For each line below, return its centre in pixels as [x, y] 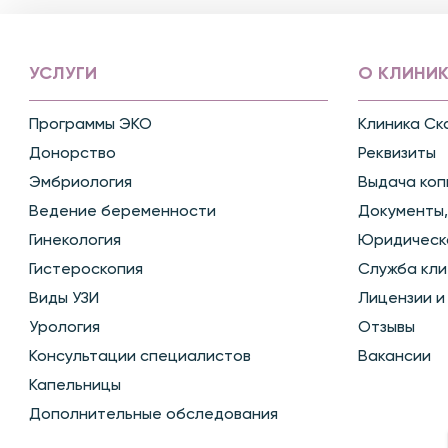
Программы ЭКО [90, 124]
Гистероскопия [86, 269]
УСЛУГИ [63, 73]
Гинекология [75, 240]
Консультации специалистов [140, 356]
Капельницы [75, 385]
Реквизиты [397, 153]
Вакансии [394, 356]
